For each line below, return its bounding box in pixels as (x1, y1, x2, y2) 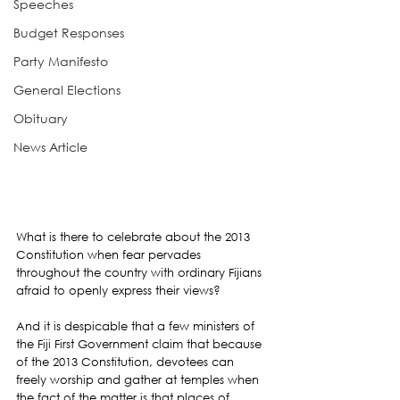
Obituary (13, 110, 68, 127)
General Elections (13, 81, 121, 98)
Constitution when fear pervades (16, 246, 204, 262)
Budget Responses (13, 24, 124, 41)
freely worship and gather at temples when (16, 371, 262, 387)
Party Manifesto (13, 53, 108, 70)
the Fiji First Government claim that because (16, 336, 265, 352)
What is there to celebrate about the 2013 (16, 229, 254, 245)
